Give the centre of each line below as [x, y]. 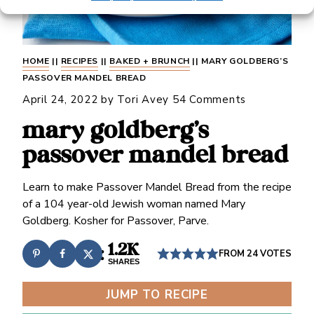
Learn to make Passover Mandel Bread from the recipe [157, 187]
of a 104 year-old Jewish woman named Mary [134, 204]
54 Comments [209, 100]
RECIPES [79, 61]
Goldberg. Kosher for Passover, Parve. [115, 221]
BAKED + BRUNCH [150, 61]
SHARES [124, 262]
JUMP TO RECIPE [157, 295]
